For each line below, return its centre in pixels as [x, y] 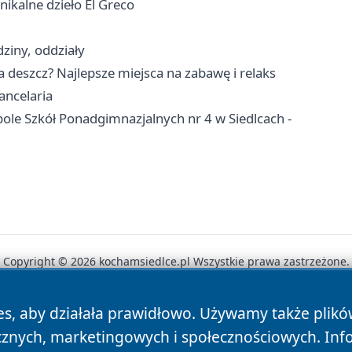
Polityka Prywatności [172, 317]
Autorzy [69, 317]
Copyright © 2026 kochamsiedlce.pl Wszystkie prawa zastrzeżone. [176, 262]
